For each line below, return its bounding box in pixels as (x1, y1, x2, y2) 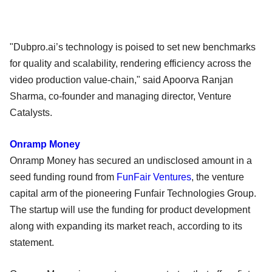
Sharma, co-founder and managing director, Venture (10, 90, 231, 101)
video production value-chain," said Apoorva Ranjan (10, 74, 233, 85)
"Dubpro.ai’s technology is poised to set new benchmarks (10, 41, 256, 52)
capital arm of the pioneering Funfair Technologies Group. (10, 188, 259, 199)
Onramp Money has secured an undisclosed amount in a (10, 155, 252, 166)
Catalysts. (10, 107, 55, 118)
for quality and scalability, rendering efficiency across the (10, 58, 251, 69)
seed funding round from (10, 171, 117, 182)
